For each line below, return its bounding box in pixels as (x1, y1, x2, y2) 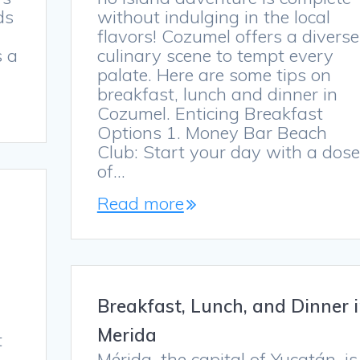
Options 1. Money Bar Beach (96, 121, 327, 145)
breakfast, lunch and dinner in (96, 83, 337, 106)
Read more (96, 192, 184, 215)
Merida (96, 323, 157, 347)
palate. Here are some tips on (96, 63, 331, 87)
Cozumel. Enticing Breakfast (96, 102, 323, 125)
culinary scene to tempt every (96, 44, 333, 67)
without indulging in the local (96, 6, 330, 29)
